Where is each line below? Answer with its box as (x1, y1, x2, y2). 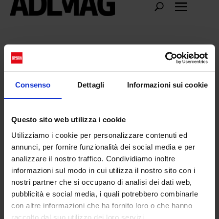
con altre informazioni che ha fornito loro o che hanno (11, 201, 192, 210)
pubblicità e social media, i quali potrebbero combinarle (11, 189, 198, 198)
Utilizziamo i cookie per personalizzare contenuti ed (11, 131, 187, 139)
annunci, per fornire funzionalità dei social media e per (11, 142, 195, 151)
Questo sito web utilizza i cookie (11, 115, 126, 124)
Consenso (15, 81, 51, 89)
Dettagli (77, 81, 104, 89)
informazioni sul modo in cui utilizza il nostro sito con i (11, 166, 195, 175)
